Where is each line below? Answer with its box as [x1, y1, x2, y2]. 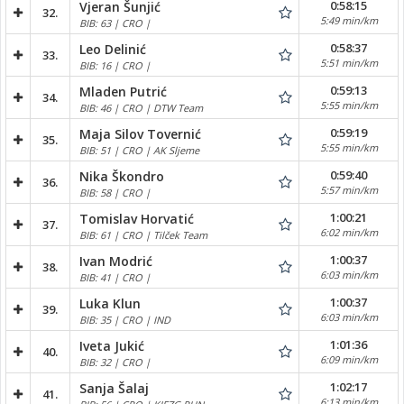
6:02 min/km [319, 225, 378, 239]
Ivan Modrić [79, 252, 152, 270]
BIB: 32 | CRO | [79, 354, 151, 369]
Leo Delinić [79, 40, 146, 58]
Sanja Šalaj [79, 379, 149, 397]
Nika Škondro [79, 167, 164, 185]
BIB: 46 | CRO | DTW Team [79, 100, 203, 115]
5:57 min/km [319, 183, 378, 197]
